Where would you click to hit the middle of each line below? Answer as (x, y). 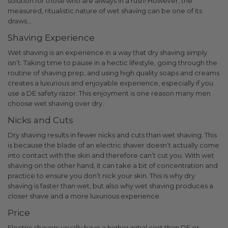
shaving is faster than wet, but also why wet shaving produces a (110, 186)
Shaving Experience (51, 37)
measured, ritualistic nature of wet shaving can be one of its (105, 10)
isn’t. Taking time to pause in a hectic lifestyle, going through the (112, 62)
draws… (20, 21)
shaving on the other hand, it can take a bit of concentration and (113, 165)
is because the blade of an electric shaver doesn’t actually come (113, 145)
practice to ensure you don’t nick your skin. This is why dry (101, 175)
